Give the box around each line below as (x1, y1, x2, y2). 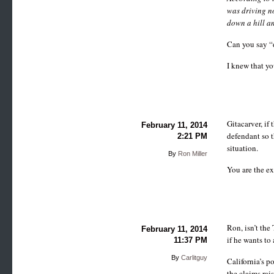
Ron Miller (177, 149, 207, 157)
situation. (227, 142, 259, 154)
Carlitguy (180, 253, 207, 261)
